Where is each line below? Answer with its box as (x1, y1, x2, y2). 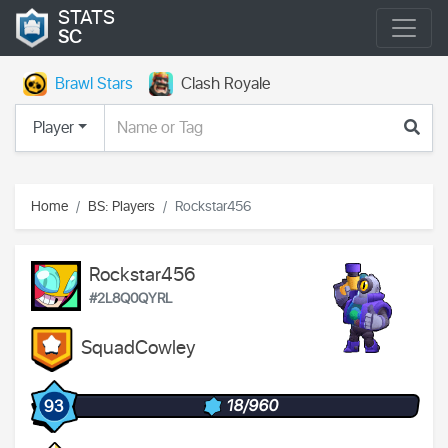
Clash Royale (181, 72, 270, 96)
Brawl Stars (55, 72, 133, 96)
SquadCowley (80, 334, 196, 364)
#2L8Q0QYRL (89, 287, 172, 309)
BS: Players (88, 195, 155, 217)
